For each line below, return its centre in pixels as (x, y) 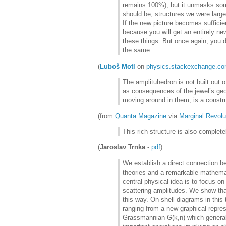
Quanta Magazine (141, 116)
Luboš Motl (118, 66)
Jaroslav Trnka (123, 147)
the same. (137, 50)
